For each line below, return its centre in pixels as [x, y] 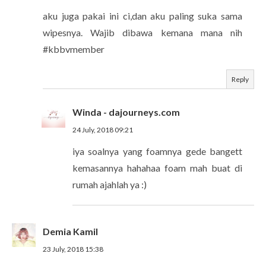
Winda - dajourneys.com [126, 112]
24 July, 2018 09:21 [103, 129]
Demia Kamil [70, 231]
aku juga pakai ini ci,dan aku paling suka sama [142, 15]
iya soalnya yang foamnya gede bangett [157, 151]
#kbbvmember [74, 49]
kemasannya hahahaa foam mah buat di [157, 167]
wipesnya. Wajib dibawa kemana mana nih [142, 32]
